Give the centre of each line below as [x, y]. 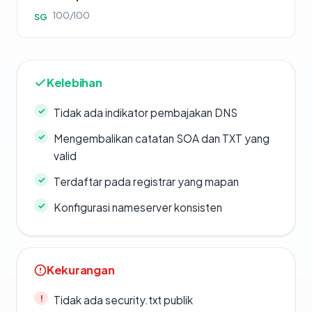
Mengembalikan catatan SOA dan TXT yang [162, 139]
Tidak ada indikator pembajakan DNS [146, 113]
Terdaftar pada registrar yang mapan [146, 182]
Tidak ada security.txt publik [123, 300]
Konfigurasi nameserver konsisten [138, 208]
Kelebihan [75, 83]
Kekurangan [81, 270]
